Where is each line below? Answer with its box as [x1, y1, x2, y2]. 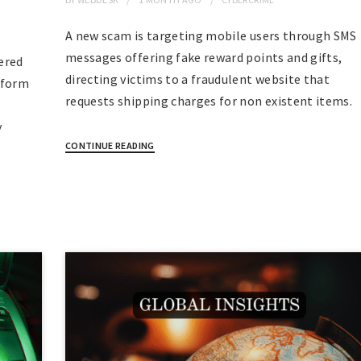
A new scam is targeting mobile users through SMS [64, 27, 357, 44]
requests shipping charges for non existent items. [64, 93, 353, 110]
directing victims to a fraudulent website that [64, 71, 330, 88]
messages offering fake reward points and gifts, [64, 49, 342, 66]
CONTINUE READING [64, 139, 155, 152]
